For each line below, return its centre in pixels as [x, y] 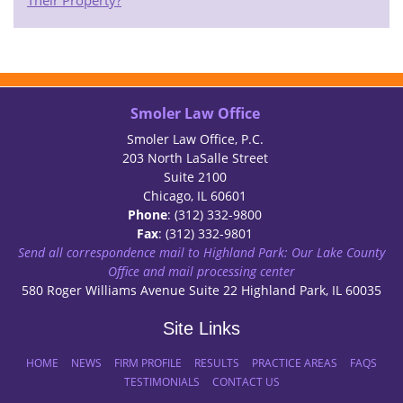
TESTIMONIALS [161, 382]
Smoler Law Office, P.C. [195, 139]
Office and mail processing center [201, 272]
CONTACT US [246, 382]
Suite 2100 [195, 177]
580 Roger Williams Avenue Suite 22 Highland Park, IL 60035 [201, 291]
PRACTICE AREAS [295, 363]
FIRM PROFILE [148, 363]
